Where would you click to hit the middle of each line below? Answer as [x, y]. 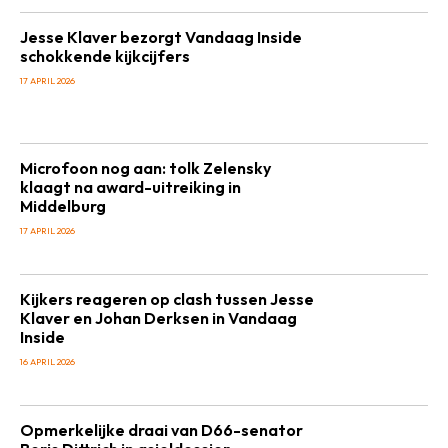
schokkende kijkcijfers [105, 56]
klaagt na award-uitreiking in [130, 187]
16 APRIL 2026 [47, 361]
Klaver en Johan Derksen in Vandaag [158, 318]
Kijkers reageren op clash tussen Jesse [167, 299]
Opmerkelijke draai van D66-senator [161, 430]
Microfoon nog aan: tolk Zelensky [145, 168]
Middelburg [63, 206]
